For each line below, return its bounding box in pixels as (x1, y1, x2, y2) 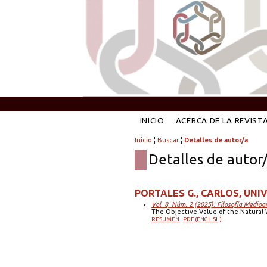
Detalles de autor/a (184, 136, 248, 144)
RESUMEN (151, 215, 179, 222)
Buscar (157, 136, 179, 144)
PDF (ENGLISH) (182, 215, 222, 222)
